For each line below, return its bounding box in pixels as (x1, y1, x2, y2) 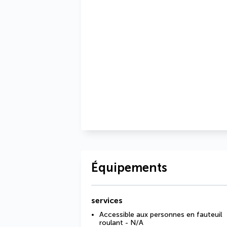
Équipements (91, 160, 167, 175)
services (91, 196, 123, 205)
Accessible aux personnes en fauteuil (99, 210, 222, 219)
